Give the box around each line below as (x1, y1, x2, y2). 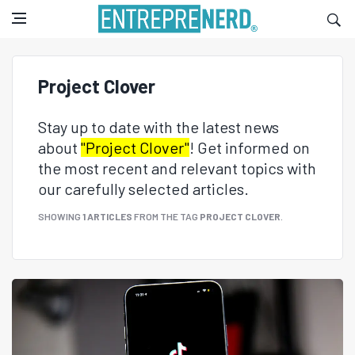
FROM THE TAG (132, 211, 200, 222)
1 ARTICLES (82, 211, 132, 222)
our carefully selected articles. (38, 179, 249, 198)
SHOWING (38, 211, 82, 222)
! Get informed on (189, 138, 310, 157)
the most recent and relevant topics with (38, 158, 316, 177)
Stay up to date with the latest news (38, 117, 279, 136)
